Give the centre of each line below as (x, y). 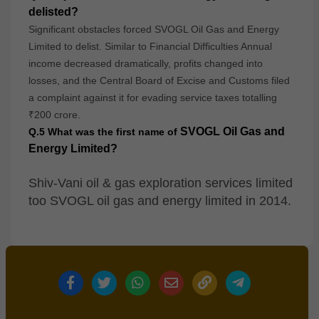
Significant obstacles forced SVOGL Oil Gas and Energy (154, 29)
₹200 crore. (54, 115)
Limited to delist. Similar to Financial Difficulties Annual (150, 46)
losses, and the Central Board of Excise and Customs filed (159, 80)
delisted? (53, 12)
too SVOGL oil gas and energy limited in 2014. (160, 201)
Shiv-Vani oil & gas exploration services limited (161, 183)
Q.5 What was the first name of (104, 132)
